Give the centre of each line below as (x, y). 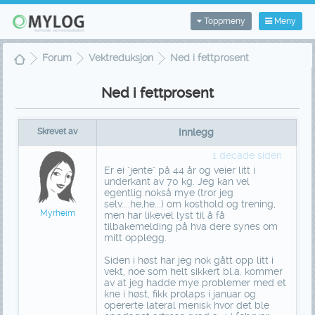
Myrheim (57, 213)
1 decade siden (247, 156)
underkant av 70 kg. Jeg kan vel (176, 182)
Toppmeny (224, 21)
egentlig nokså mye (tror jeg (168, 193)
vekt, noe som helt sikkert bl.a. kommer (193, 272)
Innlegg (197, 133)
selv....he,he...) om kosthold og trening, (189, 204)
